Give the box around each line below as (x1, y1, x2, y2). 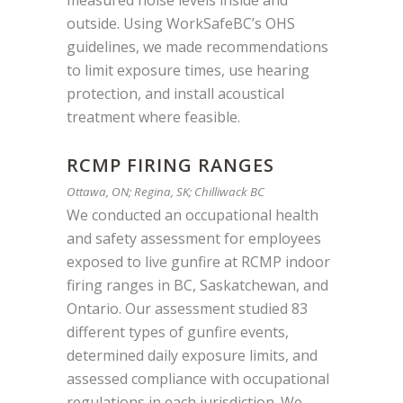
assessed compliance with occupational (67, 369, 329, 390)
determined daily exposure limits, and (67, 345, 318, 366)
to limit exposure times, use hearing (67, 60, 309, 81)
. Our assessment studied (119, 299, 291, 319)
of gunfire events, (166, 322, 289, 343)
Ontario (67, 299, 119, 319)
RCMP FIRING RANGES (67, 153, 274, 178)
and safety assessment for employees (67, 228, 321, 249)
